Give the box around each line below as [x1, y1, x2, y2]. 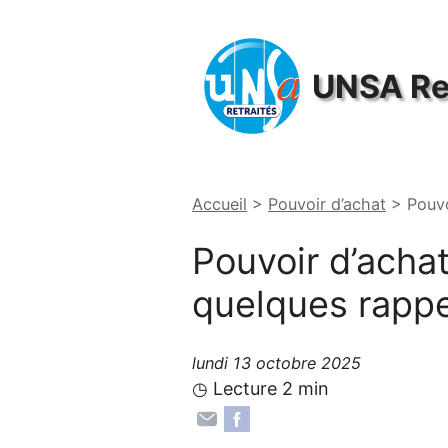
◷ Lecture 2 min [192, 377, 329, 399]
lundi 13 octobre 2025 [192, 352, 361, 373]
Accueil [192, 194, 247, 214]
